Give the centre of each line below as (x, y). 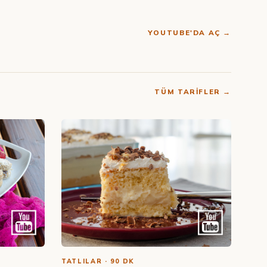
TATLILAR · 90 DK (98, 261)
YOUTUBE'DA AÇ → (189, 32)
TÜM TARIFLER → (193, 91)
